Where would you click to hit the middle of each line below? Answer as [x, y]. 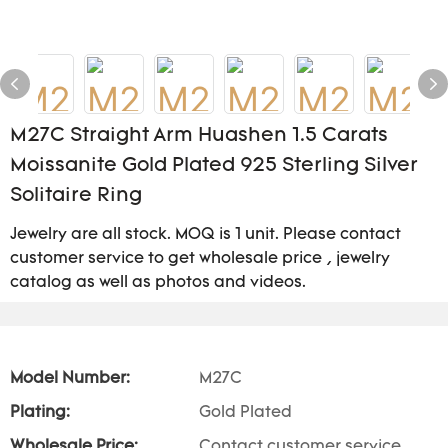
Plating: [40, 413]
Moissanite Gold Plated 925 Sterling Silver [214, 166]
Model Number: [70, 379]
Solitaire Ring [76, 196]
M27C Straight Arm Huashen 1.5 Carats [199, 136]
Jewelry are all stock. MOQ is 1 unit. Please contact [205, 235]
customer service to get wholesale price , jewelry [200, 259]
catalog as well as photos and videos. [158, 283]
